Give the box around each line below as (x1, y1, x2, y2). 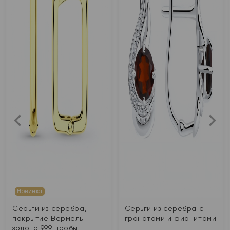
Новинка (17, 188, 43, 195)
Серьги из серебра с (124, 204, 204, 213)
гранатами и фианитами (124, 214, 217, 222)
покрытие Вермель (12, 214, 83, 222)
